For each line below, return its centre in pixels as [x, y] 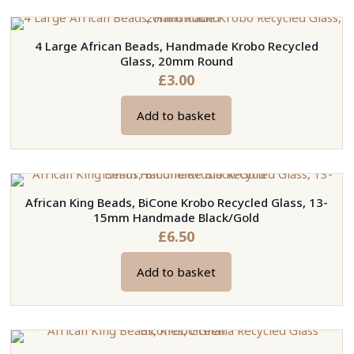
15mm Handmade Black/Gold [177, 218]
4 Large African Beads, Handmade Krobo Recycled [176, 46]
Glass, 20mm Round [176, 61]
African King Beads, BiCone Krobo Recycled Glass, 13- [176, 203]
